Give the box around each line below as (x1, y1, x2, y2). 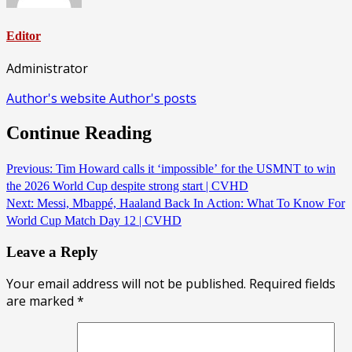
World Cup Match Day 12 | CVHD (6, 213, 181, 227)
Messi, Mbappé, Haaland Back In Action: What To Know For (34, 196, 345, 210)
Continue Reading (6, 122, 152, 143)
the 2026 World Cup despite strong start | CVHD (6, 178, 248, 192)
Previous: (6, 161, 53, 175)
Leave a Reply (6, 243, 98, 260)
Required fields (249, 275, 335, 293)
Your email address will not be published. (6, 275, 246, 293)
